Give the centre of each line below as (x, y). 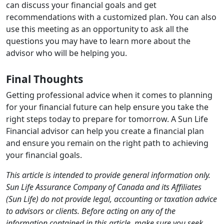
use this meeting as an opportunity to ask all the (97, 29)
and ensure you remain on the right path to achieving (107, 143)
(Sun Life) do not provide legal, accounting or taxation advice (111, 199)
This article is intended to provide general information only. (108, 175)
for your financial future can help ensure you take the (107, 107)
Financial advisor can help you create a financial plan (105, 131)
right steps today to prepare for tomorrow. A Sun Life (107, 119)
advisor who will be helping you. (66, 53)
